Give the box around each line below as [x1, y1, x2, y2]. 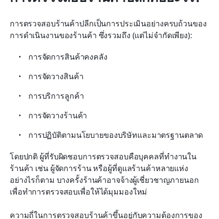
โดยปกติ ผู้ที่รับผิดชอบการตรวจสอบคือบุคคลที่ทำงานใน [10, 151, 197, 162]
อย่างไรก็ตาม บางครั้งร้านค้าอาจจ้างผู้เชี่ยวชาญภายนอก [10, 174, 199, 185]
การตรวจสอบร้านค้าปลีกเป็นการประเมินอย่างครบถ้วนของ [10, 18, 207, 29]
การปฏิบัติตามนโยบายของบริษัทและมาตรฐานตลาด [28, 129, 203, 140]
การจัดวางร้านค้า [28, 109, 88, 121]
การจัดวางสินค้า [28, 70, 84, 82]
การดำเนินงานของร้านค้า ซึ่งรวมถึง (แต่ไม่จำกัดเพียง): [10, 29, 192, 41]
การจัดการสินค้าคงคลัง [28, 51, 108, 62]
